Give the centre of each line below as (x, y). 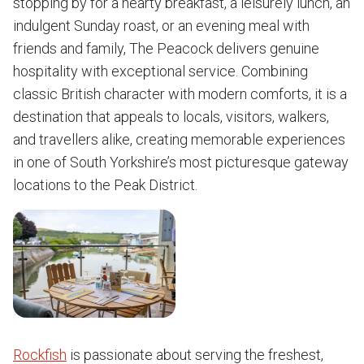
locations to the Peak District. (105, 185)
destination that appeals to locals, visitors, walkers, (171, 117)
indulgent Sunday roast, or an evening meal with (161, 26)
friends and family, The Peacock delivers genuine (166, 48)
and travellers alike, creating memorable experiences (179, 139)
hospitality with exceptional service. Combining (160, 71)
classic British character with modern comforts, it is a (180, 94)
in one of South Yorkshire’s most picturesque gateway (181, 162)
